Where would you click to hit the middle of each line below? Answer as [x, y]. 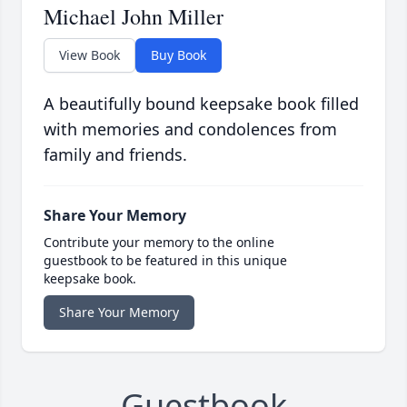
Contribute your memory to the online [159, 243]
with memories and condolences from [190, 129]
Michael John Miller [134, 17]
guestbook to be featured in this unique [165, 261]
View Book [89, 55]
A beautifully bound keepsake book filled [201, 104]
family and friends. [115, 155]
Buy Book [179, 55]
